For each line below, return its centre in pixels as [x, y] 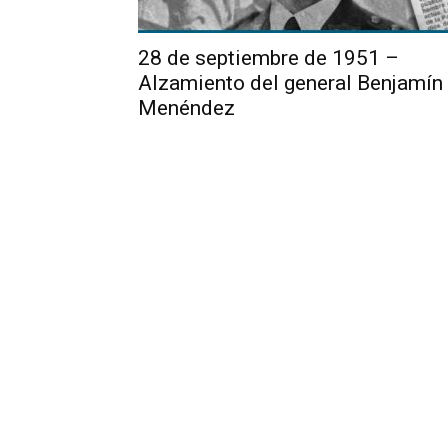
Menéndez [186, 108]
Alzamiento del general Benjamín [290, 83]
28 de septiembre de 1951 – [268, 58]
